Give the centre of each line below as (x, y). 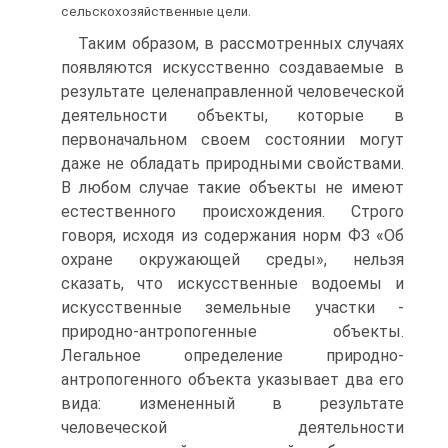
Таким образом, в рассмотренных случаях (241, 43)
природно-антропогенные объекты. (232, 331)
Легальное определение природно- (232, 355)
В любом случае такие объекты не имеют (232, 187)
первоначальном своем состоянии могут (232, 139)
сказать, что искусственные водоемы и (232, 283)
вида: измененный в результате (232, 403)
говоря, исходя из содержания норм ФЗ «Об (232, 235)
